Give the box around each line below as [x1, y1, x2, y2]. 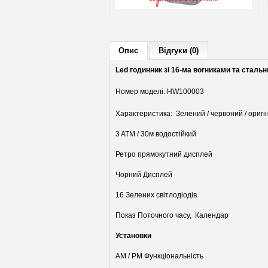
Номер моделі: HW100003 [115, 87, 204, 96]
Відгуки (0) [159, 46, 199, 55]
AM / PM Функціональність [115, 252, 205, 260]
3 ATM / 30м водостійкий [115, 130, 198, 138]
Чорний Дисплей [115, 170, 174, 179]
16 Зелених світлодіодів [115, 191, 199, 199]
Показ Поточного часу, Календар [115, 211, 229, 220]
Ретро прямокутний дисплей [115, 150, 214, 159]
